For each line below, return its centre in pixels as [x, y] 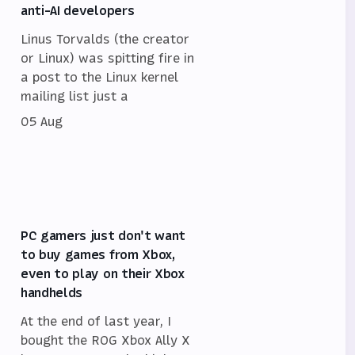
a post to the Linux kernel [99, 76]
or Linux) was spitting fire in [107, 57]
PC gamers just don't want [103, 235]
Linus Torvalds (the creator [105, 38]
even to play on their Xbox [103, 273]
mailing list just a [74, 95]
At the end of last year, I [96, 321]
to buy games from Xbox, [98, 254]
